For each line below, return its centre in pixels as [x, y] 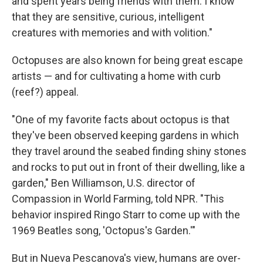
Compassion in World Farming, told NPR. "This [118, 199]
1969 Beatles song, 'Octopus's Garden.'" [104, 230]
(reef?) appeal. [45, 92]
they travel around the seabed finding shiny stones [129, 151]
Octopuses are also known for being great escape [127, 60]
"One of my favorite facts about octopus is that [121, 119]
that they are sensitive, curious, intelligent [108, 17]
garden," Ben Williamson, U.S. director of [104, 183]
